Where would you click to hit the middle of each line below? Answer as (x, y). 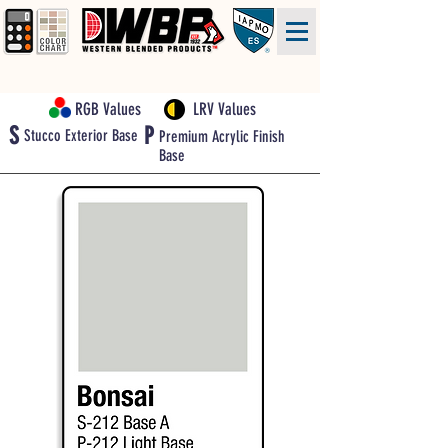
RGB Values (108, 109)
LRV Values (224, 109)
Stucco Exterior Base (81, 135)
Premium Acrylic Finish (222, 136)
